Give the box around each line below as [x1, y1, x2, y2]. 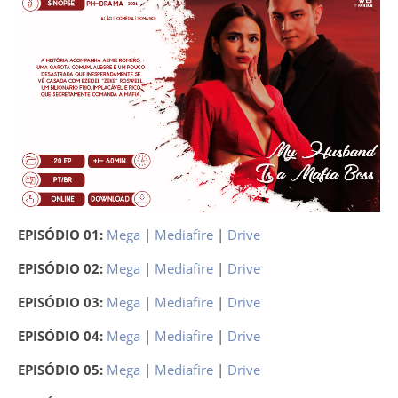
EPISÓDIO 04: [18, 327, 107, 345]
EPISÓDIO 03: [18, 293, 107, 311]
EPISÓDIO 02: [18, 259, 107, 277]
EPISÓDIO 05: [18, 361, 107, 378]
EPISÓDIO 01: [18, 226, 107, 243]
